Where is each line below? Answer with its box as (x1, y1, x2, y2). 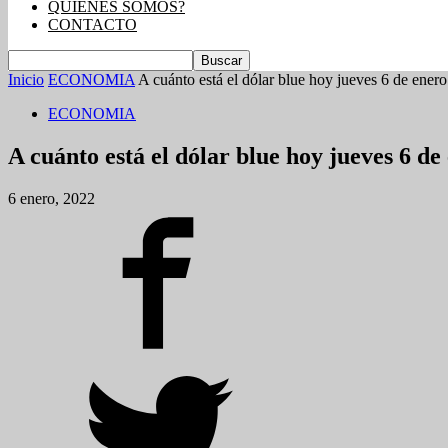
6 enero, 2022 (8, 189, 95, 207)
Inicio (8, 71, 44, 88)
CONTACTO (48, 16, 137, 33)
